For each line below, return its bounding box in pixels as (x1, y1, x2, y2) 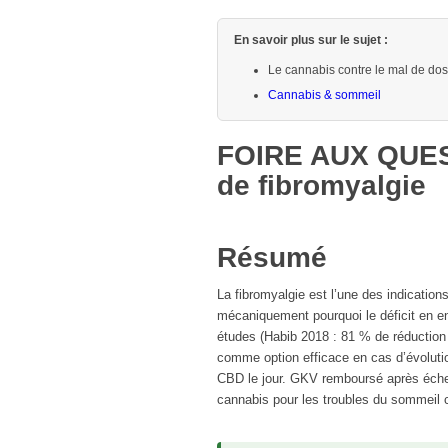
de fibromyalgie (217, 170, 426, 202)
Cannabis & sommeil (268, 88, 382, 103)
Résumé (217, 242, 327, 274)
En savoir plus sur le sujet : (234, 33, 388, 48)
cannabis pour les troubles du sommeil (217, 392, 440, 408)
